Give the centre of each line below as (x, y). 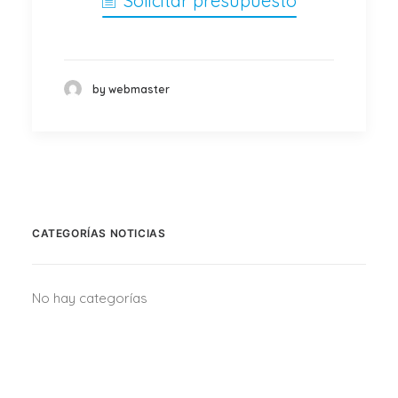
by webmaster (131, 89)
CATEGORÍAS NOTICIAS (99, 233)
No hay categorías (90, 298)
